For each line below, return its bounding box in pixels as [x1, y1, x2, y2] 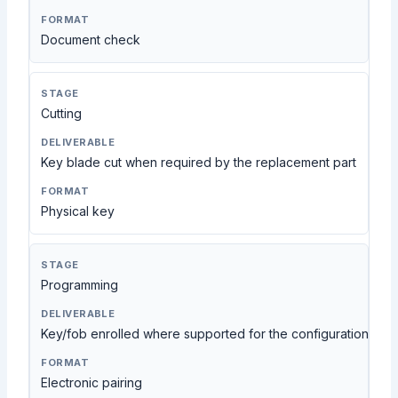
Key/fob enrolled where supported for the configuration [41, 325, 370, 341]
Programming [41, 276, 119, 292]
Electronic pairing [41, 374, 143, 390]
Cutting [41, 105, 83, 121]
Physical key [41, 203, 115, 219]
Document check [41, 31, 141, 47]
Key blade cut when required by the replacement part [41, 154, 357, 170]
